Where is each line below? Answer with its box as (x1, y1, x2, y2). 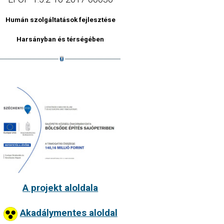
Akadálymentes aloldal (19, 207, 117, 219)
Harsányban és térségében (16, 35, 104, 43)
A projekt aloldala (22, 182, 98, 194)
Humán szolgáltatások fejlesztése (5, 16, 115, 24)
